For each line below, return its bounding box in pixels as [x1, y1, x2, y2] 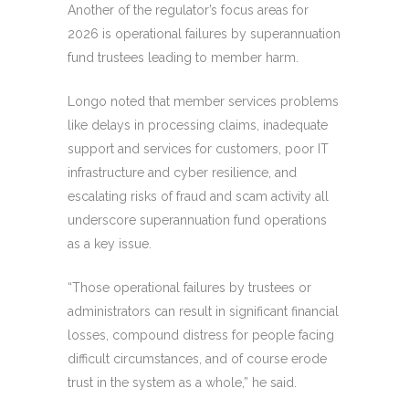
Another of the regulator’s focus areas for [68, 2, 309, 17]
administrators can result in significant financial [68, 303, 339, 319]
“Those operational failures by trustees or [68, 279, 311, 295]
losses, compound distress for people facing [68, 327, 334, 342]
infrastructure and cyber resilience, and [68, 164, 297, 180]
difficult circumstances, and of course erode [68, 351, 327, 366]
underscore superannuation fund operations [68, 212, 327, 227]
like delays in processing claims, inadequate [68, 117, 328, 132]
